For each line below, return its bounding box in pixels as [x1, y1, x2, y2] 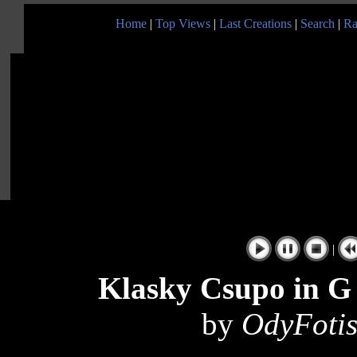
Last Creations [219, 16, 292, 30]
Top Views [155, 16, 210, 30]
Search [300, 16, 335, 30]
